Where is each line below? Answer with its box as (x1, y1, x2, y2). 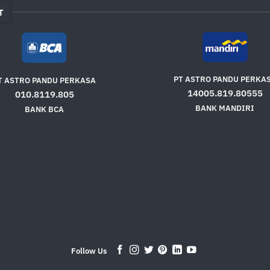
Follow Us (71, 246, 107, 257)
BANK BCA (25, 104, 64, 115)
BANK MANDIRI (195, 103, 255, 114)
